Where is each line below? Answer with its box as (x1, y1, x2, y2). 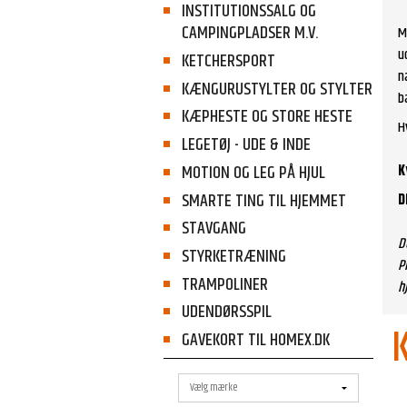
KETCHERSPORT (181, 47, 275, 74)
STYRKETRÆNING (181, 243, 286, 270)
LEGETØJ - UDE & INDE (181, 132, 311, 159)
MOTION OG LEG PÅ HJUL (181, 159, 325, 186)
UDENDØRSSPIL (181, 299, 272, 326)
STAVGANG (181, 215, 246, 243)
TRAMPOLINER (181, 271, 268, 298)
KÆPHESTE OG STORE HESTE (181, 104, 352, 131)
